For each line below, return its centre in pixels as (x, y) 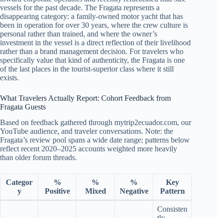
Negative (134, 191)
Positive (57, 191)
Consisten (172, 209)
